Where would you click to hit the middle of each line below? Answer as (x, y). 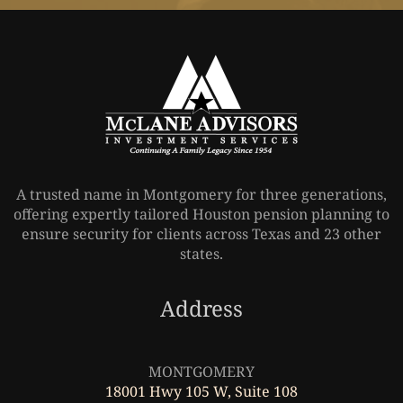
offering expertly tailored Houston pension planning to (201, 214)
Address (201, 308)
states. (201, 253)
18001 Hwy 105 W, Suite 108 (201, 391)
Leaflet (173, 336)
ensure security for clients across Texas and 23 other (201, 233)
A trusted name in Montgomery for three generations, (201, 194)
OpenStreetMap (248, 336)
